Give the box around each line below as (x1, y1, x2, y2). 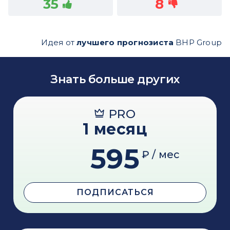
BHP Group (174, 37, 222, 48)
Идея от (41, 37, 77, 48)
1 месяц (83, 120, 147, 139)
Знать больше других (50, 72, 180, 87)
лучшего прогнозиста (76, 37, 174, 48)
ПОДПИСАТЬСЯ (76, 187, 154, 198)
